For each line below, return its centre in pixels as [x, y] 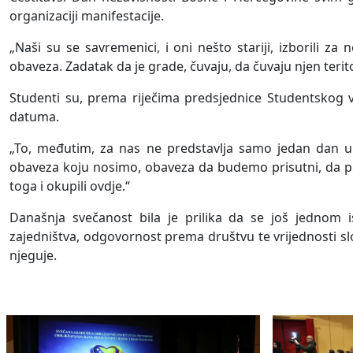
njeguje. [33, 255]
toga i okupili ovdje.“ [70, 186]
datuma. [34, 117]
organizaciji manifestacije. [87, 16]
